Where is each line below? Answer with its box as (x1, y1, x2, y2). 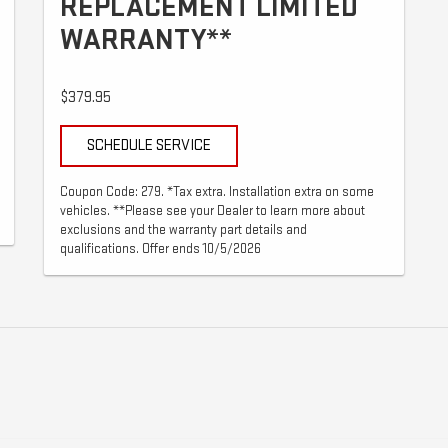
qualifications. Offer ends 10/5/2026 (60, 240, 261, 257)
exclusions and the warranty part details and (60, 221, 307, 238)
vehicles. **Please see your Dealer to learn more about (60, 202, 365, 219)
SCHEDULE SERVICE (87, 135, 211, 155)
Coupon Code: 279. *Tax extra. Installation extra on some (60, 183, 374, 200)
